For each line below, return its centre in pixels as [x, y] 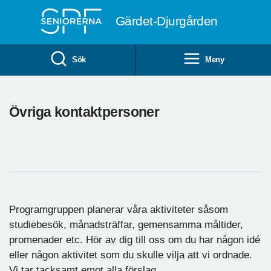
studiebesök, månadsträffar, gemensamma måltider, [126, 225]
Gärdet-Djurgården [166, 21]
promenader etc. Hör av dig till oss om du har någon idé [135, 240]
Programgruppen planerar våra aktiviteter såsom [119, 210]
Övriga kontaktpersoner [84, 112]
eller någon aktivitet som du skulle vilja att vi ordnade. [131, 255]
